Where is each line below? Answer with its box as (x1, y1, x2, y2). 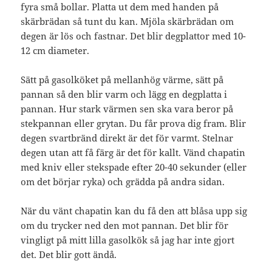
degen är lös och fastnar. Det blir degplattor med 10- (21, 29, 246, 42)
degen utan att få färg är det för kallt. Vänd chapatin (21, 146, 246, 158)
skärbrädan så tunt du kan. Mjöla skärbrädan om (21, 15, 234, 27)
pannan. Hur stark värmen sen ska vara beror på (21, 102, 234, 115)
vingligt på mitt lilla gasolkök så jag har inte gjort (21, 233, 235, 246)
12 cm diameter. (21, 44, 90, 56)
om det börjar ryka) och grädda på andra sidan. (21, 175, 225, 188)
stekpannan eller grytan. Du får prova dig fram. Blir (21, 117, 246, 129)
